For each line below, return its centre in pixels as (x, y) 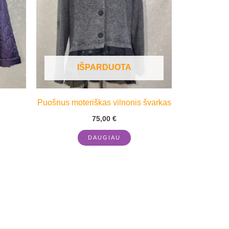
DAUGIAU (104, 137)
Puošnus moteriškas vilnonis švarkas (104, 103)
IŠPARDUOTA (104, 67)
